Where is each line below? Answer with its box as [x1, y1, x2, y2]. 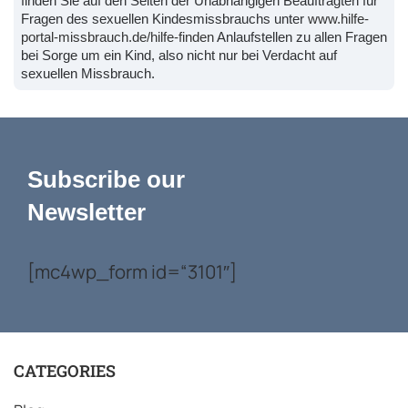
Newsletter [27, 198, 146, 226]
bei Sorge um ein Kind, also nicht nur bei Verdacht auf [21, 46, 337, 63]
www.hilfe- [308, 10, 369, 26]
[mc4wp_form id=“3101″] [27, 258, 237, 284]
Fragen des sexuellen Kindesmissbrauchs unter [21, 10, 308, 26]
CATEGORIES [14, 359, 116, 382]
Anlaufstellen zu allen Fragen [214, 28, 387, 45]
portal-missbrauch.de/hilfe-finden [21, 28, 214, 45]
